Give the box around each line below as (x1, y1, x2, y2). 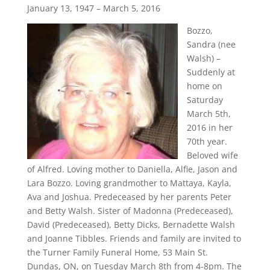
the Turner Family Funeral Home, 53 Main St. (27, 246, 208, 258)
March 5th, (186, 108, 231, 119)
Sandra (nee (186, 39, 236, 50)
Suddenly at (186, 66, 235, 78)
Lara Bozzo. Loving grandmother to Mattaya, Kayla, (27, 177, 231, 189)
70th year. (186, 136, 227, 147)
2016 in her (186, 122, 233, 133)
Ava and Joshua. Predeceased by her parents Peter (27, 191, 231, 202)
